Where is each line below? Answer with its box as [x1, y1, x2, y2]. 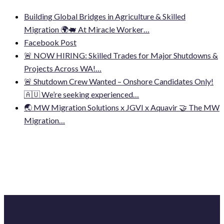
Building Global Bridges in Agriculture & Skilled [24, 11, 185, 21]
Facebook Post [24, 37, 76, 47]
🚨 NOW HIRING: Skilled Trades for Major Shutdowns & [24, 50, 218, 60]
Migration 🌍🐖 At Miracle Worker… [24, 24, 149, 34]
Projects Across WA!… [24, 63, 101, 73]
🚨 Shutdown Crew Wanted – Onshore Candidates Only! [24, 76, 213, 86]
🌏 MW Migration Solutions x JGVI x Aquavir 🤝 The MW [24, 102, 219, 112]
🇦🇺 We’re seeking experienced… [24, 89, 139, 99]
